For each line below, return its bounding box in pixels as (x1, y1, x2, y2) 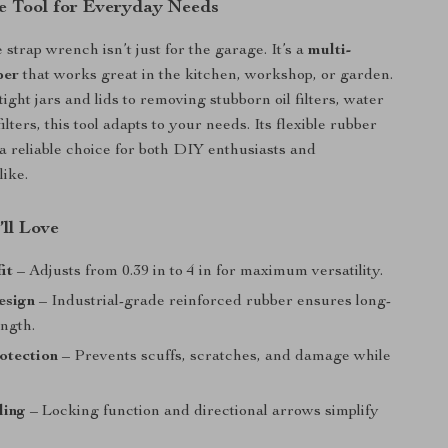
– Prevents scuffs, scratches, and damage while (58, 349, 392, 365)
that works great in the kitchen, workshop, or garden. (19, 68, 394, 84)
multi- (308, 43, 352, 59)
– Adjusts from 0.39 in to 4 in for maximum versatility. (13, 264, 384, 280)
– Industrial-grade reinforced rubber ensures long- (35, 294, 392, 310)
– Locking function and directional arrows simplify (26, 404, 380, 420)
